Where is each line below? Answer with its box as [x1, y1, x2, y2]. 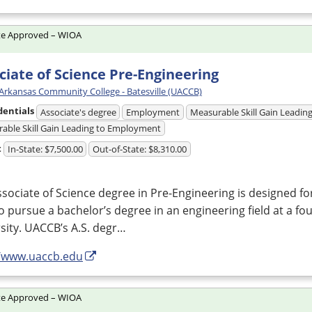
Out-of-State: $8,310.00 [93, 143, 187, 156]
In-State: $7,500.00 [7, 143, 83, 156]
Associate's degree [40, 106, 116, 118]
